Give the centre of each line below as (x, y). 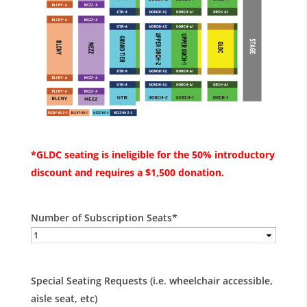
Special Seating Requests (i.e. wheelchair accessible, (151, 281)
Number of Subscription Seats (101, 218)
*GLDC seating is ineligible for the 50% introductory (152, 155)
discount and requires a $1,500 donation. (127, 173)
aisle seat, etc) (64, 299)
